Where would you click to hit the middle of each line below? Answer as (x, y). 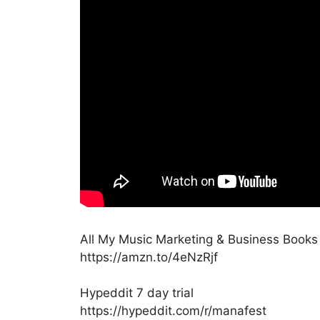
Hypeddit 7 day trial (137, 293)
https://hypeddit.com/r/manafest (173, 311)
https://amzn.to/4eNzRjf (149, 257)
